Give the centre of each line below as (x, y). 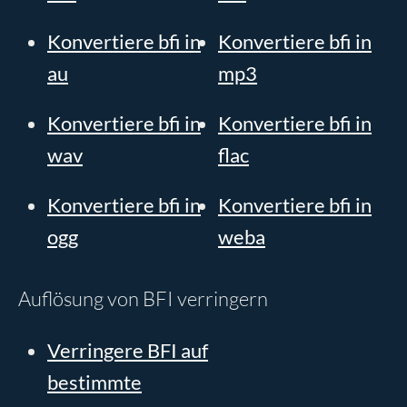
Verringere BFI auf (128, 350)
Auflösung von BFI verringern (143, 298)
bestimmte (94, 382)
